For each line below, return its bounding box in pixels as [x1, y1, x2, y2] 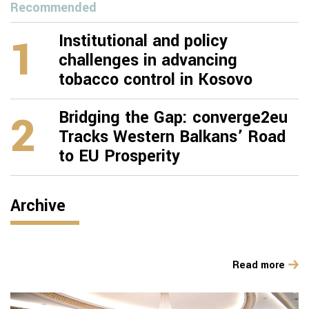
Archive [10, 195, 66, 218]
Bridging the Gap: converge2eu [59, 106, 288, 130]
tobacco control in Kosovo [59, 68, 252, 92]
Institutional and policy [59, 30, 228, 53]
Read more [232, 258, 285, 273]
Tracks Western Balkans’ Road [59, 126, 286, 149]
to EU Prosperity [59, 145, 180, 168]
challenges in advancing [59, 49, 237, 72]
